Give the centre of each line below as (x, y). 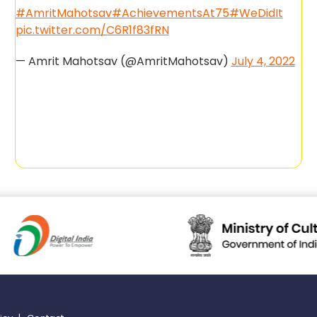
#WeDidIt (256, 13)
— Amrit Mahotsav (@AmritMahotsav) (123, 61)
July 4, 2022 (263, 61)
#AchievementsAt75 (170, 13)
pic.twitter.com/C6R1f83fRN (92, 30)
